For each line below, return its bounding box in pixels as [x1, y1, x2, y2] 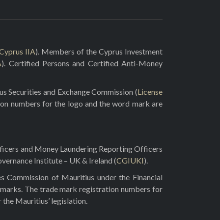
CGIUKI [116, 156, 144, 165]
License [137, 87, 163, 96]
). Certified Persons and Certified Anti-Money [1, 58, 163, 68]
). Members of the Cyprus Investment [35, 47, 163, 56]
